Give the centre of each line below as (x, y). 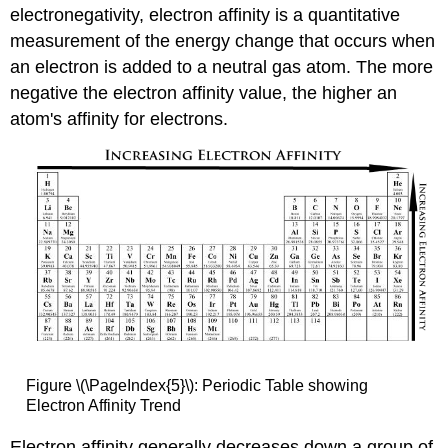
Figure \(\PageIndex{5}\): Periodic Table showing (196, 386)
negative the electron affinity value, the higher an (204, 92)
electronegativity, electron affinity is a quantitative (205, 14)
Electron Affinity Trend (103, 406)
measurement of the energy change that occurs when (223, 40)
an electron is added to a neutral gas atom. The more (222, 66)
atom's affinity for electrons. (119, 118)
